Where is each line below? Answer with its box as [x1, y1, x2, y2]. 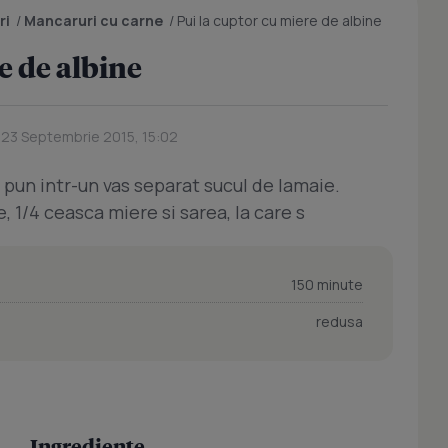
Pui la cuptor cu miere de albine [177, 11, 382, 30]
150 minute [291, 275, 363, 294]
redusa [316, 312, 363, 331]
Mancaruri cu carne [24, 11, 163, 30]
